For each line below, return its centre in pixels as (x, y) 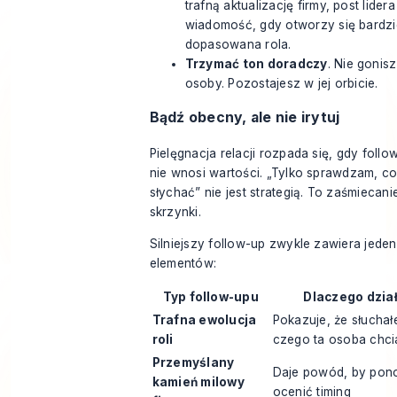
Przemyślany (193, 363)
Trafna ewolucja (204, 320)
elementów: (183, 263)
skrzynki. (175, 212)
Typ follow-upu (210, 297)
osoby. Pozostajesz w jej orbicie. (281, 83)
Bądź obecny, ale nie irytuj (245, 118)
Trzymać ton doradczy (256, 63)
